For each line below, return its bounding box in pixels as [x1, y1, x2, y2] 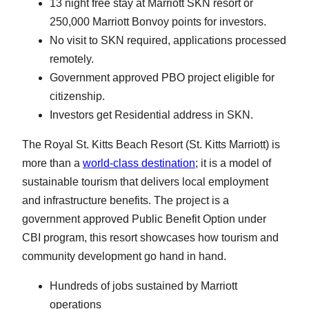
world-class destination [83, 157, 195, 169]
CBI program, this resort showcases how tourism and [22, 231, 279, 243]
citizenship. [50, 90, 105, 102]
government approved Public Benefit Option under [22, 212, 266, 225]
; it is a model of [195, 157, 271, 169]
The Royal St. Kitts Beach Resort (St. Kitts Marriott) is [22, 138, 280, 150]
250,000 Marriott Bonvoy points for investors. [50, 15, 266, 28]
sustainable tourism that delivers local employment [22, 175, 268, 188]
